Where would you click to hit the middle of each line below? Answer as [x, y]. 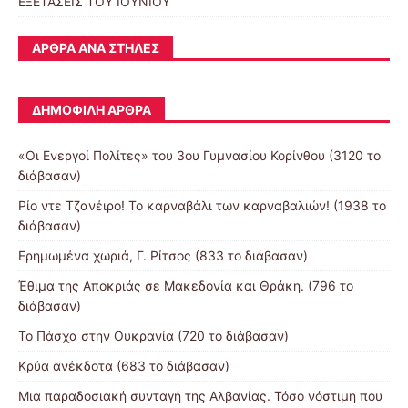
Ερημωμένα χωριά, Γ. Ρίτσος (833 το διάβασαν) [163, 256]
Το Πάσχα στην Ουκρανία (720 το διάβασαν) [153, 336]
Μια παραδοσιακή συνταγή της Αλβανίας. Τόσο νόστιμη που [200, 396]
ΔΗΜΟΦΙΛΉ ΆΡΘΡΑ [92, 110]
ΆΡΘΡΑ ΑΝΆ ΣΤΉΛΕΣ [96, 48]
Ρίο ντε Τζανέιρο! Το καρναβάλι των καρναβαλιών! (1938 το [202, 206]
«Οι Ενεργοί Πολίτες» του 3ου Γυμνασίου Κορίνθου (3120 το [199, 156]
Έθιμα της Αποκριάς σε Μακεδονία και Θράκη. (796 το [186, 286]
